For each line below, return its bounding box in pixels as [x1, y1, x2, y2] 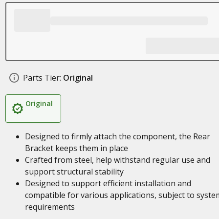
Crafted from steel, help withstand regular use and [24, 154, 210, 165]
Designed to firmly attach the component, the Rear [24, 131, 210, 142]
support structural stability [24, 166, 124, 177]
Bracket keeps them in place [24, 143, 128, 153]
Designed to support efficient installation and [24, 178, 191, 189]
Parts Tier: [22, 72, 61, 83]
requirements [24, 201, 75, 212]
